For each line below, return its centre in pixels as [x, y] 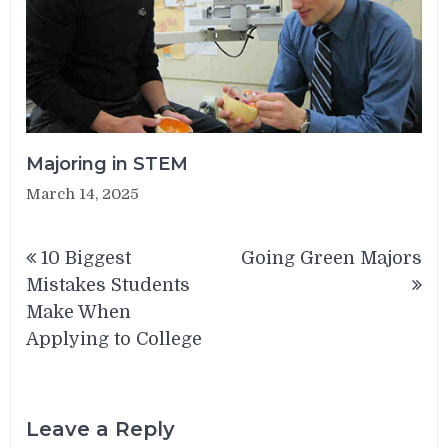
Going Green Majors [331, 257]
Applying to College [114, 338]
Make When [79, 311]
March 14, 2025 [83, 193]
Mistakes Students [108, 284]
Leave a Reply [101, 429]
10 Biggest [86, 257]
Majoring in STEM [107, 163]
